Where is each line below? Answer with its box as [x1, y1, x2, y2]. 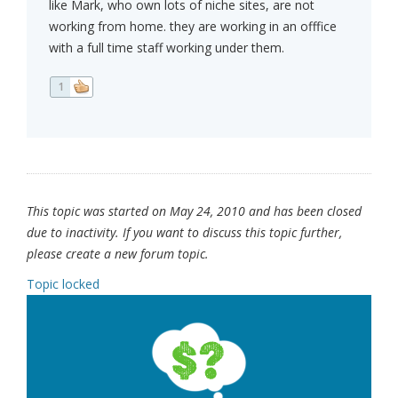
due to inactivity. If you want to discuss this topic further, [27, 224, 342, 242]
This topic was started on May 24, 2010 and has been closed [27, 203, 362, 220]
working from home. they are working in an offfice [49, 18, 337, 36]
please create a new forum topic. [27, 245, 209, 263]
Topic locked [27, 275, 99, 293]
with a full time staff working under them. [49, 39, 284, 57]
